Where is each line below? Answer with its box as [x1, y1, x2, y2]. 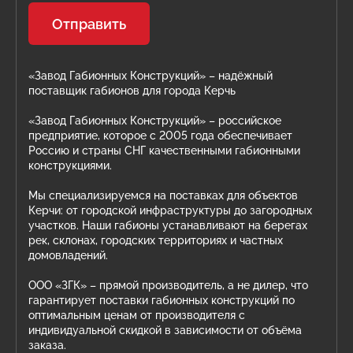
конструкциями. [28, 159, 112, 172]
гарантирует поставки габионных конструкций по [28, 294, 295, 307]
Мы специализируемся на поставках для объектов [28, 189, 298, 202]
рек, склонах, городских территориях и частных [28, 234, 283, 247]
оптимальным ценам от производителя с [28, 309, 245, 321]
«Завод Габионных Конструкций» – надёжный [28, 69, 273, 82]
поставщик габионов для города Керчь [28, 84, 236, 97]
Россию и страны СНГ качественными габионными [28, 144, 300, 157]
